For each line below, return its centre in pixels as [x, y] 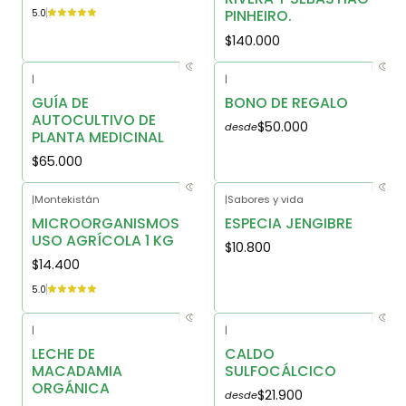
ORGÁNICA [70, 388]
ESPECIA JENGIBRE [288, 223]
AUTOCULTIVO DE [93, 120]
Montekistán [67, 200]
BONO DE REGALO [286, 102]
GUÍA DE [60, 102]
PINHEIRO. [258, 16]
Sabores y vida [265, 200]
